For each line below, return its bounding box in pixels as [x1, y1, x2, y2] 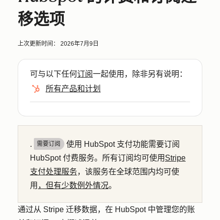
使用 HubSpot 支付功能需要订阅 [64, 140, 180, 148]
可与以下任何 [30, 69, 77, 79]
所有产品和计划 [46, 84, 101, 93]
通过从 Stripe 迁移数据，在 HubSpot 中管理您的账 [18, 205, 195, 214]
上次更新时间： [18, 40, 60, 47]
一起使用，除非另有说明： [93, 69, 187, 79]
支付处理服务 [30, 167, 77, 176]
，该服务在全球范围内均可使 [77, 167, 179, 176]
